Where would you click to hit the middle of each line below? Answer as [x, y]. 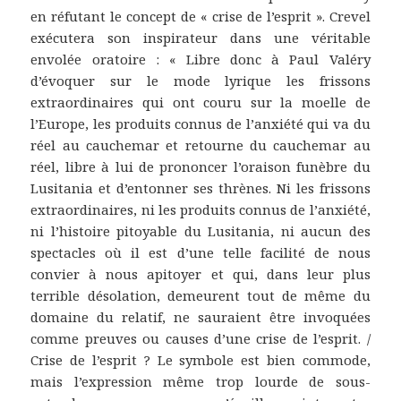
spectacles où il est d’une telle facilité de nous [200, 252]
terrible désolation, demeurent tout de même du [200, 295]
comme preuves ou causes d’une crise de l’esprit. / [200, 338]
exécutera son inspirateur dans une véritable [200, 37]
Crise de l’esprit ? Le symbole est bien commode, [200, 359]
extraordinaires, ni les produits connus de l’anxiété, [200, 209]
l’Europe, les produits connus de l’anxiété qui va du [200, 123]
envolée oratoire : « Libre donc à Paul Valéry [200, 59]
